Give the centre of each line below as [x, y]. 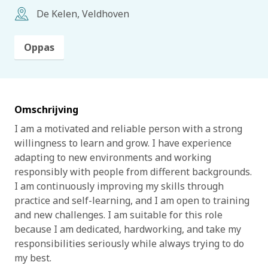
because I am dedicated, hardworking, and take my [128, 229]
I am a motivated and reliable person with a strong [128, 129]
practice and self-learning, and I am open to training [132, 200]
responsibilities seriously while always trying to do [129, 243]
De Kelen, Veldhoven [83, 14]
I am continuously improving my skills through [119, 186]
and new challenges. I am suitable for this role [118, 215]
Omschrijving [46, 109]
